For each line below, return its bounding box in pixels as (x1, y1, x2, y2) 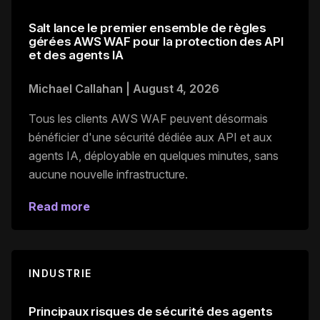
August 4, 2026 (133, 81, 219, 96)
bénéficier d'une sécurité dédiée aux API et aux (29, 129, 272, 144)
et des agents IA (29, 47, 124, 62)
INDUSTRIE (29, 266, 92, 279)
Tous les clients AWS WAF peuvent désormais (29, 111, 268, 126)
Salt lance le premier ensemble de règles (29, 20, 266, 35)
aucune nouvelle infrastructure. (29, 166, 188, 181)
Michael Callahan (29, 81, 123, 96)
